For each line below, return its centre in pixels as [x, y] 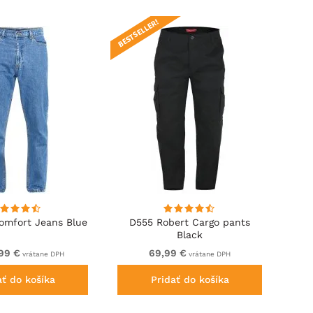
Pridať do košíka [190, 279]
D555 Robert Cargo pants [190, 222]
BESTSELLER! [139, 34]
